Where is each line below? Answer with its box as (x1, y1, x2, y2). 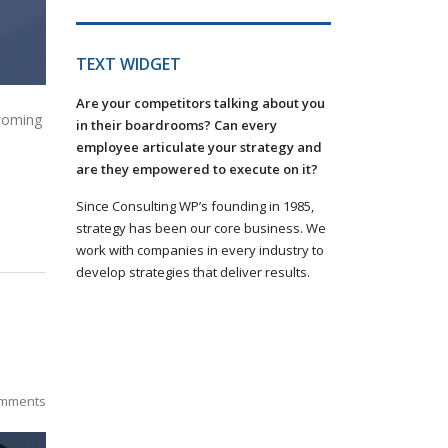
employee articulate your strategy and (76, 138, 322, 156)
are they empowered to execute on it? (76, 160, 318, 178)
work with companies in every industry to (76, 241, 324, 259)
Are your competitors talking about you (76, 94, 325, 112)
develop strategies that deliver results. (76, 263, 310, 281)
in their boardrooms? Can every (76, 116, 277, 134)
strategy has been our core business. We (76, 219, 326, 237)
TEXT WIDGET (76, 53, 181, 75)
